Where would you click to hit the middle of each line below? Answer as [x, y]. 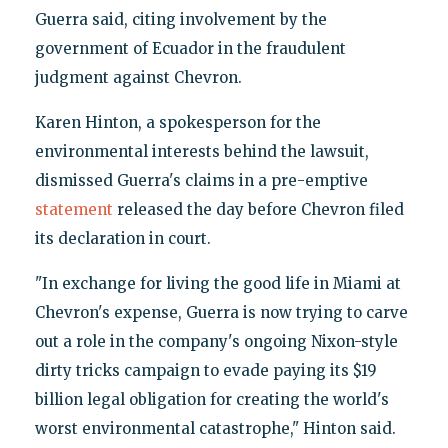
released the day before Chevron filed [258, 210]
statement [73, 210]
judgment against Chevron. [138, 78]
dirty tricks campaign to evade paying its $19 [205, 371]
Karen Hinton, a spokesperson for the [177, 123]
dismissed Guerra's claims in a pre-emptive [201, 181]
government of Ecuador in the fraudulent [190, 49]
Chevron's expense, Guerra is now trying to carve [221, 313]
